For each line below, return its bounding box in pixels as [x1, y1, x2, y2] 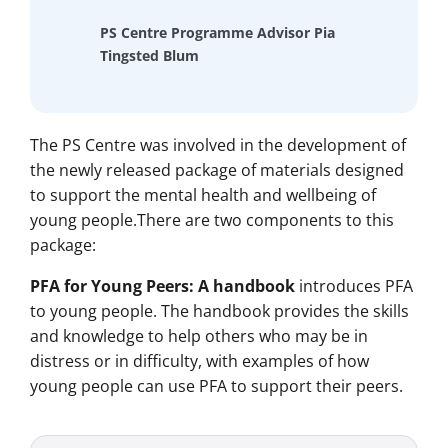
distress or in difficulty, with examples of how [30, 350, 369, 373]
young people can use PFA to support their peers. [30, 375, 403, 398]
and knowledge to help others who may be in [30, 325, 368, 348]
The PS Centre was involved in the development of [30, 134, 406, 157]
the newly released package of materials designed [30, 159, 404, 182]
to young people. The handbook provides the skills [30, 300, 409, 323]
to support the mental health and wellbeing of [30, 184, 376, 207]
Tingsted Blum [100, 46, 199, 66]
